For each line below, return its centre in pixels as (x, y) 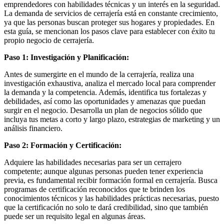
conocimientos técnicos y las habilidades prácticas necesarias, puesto (111, 198)
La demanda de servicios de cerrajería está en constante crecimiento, (111, 13)
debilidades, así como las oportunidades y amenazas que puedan (105, 101)
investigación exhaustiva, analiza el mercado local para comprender (110, 83)
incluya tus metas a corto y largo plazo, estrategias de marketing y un (112, 119)
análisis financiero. (33, 128)
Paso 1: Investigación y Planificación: (66, 57)
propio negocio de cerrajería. (49, 40)
